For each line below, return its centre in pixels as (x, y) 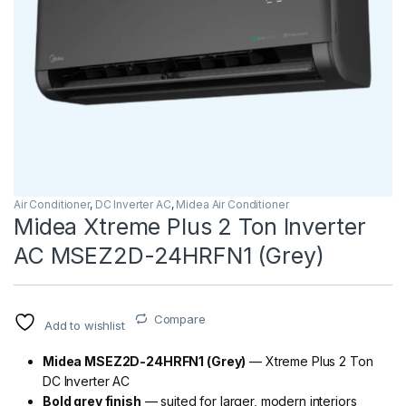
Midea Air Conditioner (232, 204)
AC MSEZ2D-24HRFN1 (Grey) (169, 255)
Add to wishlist (84, 325)
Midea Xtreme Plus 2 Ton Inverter (190, 226)
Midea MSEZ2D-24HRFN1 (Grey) (145, 361)
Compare (179, 319)
